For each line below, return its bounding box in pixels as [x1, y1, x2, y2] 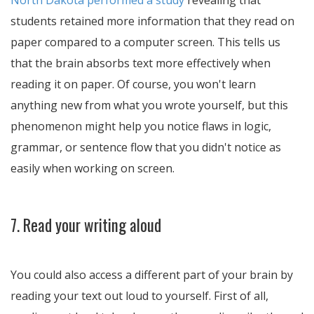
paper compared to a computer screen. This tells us [11, 34, 280, 50]
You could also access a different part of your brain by [11, 267, 293, 282]
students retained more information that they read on [11, 13, 294, 29]
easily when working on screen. [11, 161, 175, 176]
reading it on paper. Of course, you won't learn [11, 76, 256, 92]
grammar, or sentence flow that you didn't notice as [11, 139, 281, 155]
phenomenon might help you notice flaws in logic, [11, 118, 271, 134]
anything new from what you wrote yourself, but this [11, 97, 288, 113]
